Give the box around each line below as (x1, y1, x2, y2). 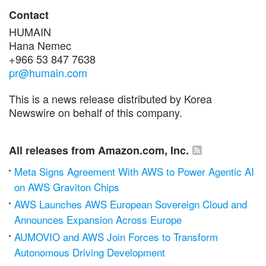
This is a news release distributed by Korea (9, 90, 212, 106)
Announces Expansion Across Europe (14, 211, 182, 227)
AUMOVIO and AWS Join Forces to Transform (14, 229, 218, 244)
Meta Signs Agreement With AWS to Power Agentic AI (14, 163, 254, 179)
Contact (9, 7, 49, 23)
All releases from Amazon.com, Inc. (9, 142, 189, 158)
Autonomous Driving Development (14, 244, 165, 259)
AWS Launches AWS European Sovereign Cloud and (14, 196, 247, 211)
